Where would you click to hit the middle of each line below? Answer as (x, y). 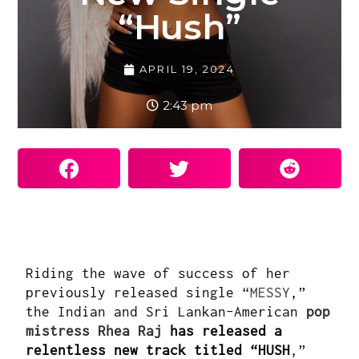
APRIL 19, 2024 (187, 69)
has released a (222, 331)
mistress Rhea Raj (94, 331)
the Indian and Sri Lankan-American (166, 312)
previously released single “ (138, 293)
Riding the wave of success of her (158, 274)
